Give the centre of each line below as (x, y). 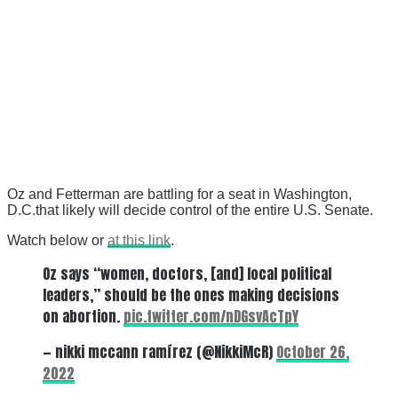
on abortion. (83, 316)
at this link (139, 240)
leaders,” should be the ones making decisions (191, 295)
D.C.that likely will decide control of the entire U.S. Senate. (190, 210)
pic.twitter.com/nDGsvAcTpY (211, 316)
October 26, (313, 351)
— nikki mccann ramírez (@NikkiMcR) (159, 351)
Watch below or (57, 240)
